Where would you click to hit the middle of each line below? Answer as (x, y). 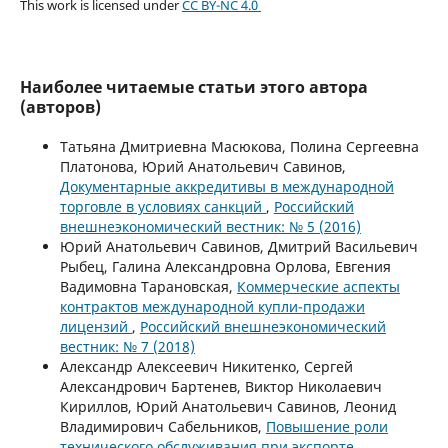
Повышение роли (326, 426)
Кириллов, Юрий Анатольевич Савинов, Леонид (227, 406)
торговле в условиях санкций (162, 206)
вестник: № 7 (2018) (127, 346)
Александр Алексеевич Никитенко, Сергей (206, 366)
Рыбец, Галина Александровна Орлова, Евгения (225, 266)
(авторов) (60, 106)
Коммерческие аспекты (318, 286)
